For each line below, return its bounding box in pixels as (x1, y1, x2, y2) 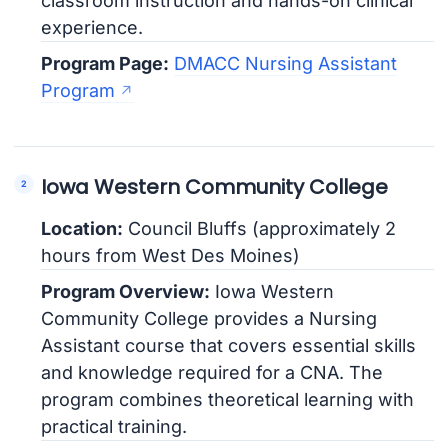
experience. (41, 16, 144, 38)
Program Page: (41, 52, 170, 74)
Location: (41, 217, 124, 239)
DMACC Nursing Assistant (174, 52, 398, 74)
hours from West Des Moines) (41, 244, 301, 266)
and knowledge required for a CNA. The (41, 361, 384, 383)
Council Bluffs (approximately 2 (123, 217, 397, 239)
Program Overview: (41, 280, 211, 302)
